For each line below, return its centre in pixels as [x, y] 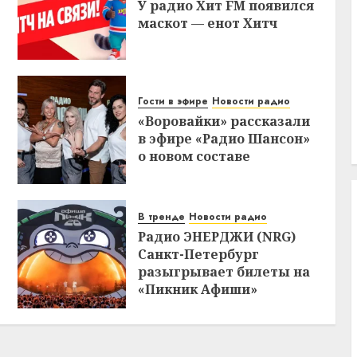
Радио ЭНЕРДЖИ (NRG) [217, 236]
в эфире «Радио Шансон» [224, 138]
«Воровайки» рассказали [224, 121]
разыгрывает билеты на [224, 271]
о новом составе [194, 156]
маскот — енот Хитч [208, 23]
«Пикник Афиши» [198, 289]
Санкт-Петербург [199, 254]
